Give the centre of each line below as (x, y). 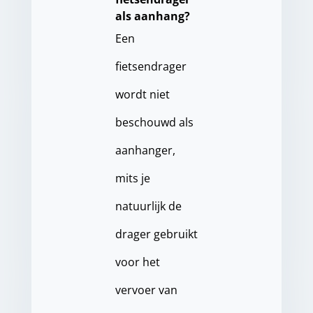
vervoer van (146, 290)
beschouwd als (154, 123)
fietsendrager (151, 67)
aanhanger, (145, 151)
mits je (132, 179)
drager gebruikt (156, 234)
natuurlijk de (148, 206)
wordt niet (142, 95)
